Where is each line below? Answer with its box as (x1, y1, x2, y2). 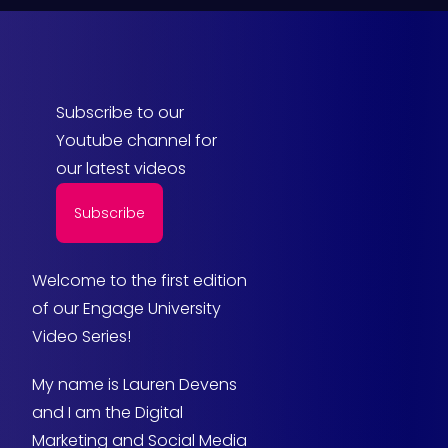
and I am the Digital (32, 400, 183, 424)
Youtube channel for (56, 128, 217, 152)
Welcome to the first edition (32, 268, 247, 292)
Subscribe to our (56, 100, 184, 124)
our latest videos (56, 156, 186, 180)
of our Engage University (32, 296, 221, 320)
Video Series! (32, 324, 131, 348)
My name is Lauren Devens (32, 372, 237, 396)
